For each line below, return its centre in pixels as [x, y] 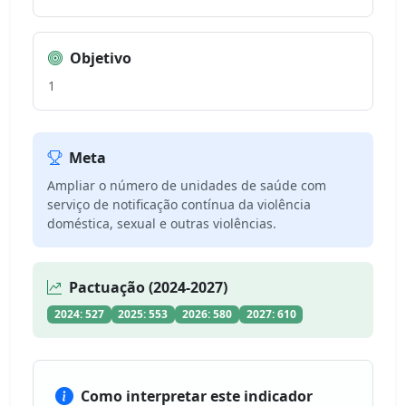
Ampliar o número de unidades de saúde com [187, 185]
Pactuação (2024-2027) [148, 287]
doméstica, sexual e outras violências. [162, 223]
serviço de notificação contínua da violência [179, 204]
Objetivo [101, 58]
